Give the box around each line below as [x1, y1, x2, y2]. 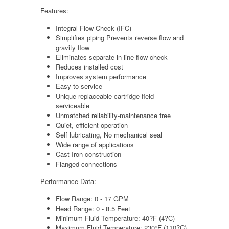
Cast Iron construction [56, 149, 121, 159]
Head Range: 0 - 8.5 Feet [56, 203, 130, 213]
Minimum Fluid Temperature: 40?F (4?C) [56, 213, 175, 223]
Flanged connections [56, 158, 117, 169]
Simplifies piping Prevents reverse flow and [56, 32, 184, 42]
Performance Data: [40, 176, 96, 186]
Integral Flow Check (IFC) [56, 22, 131, 33]
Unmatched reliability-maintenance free [56, 110, 171, 120]
